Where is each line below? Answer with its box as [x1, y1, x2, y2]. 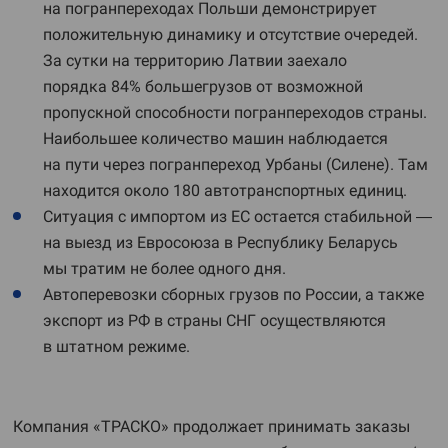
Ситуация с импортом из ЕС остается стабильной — [43, 207, 432, 226]
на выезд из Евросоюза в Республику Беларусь [43, 233, 398, 252]
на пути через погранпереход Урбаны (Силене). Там [43, 155, 428, 174]
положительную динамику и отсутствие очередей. [43, 25, 418, 44]
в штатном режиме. [43, 337, 190, 356]
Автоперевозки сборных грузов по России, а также [43, 285, 424, 304]
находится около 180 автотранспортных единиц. [43, 181, 407, 200]
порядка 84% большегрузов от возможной [43, 77, 363, 96]
